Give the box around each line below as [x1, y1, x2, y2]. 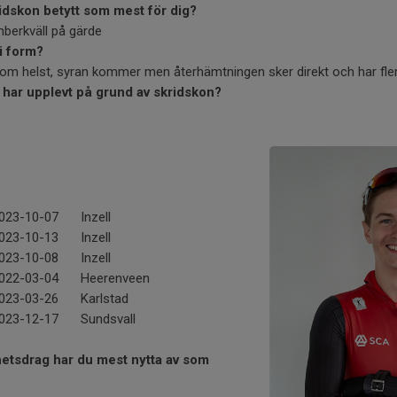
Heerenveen [81, 270, 150, 286]
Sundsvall [81, 311, 136, 327]
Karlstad [81, 291, 128, 307]
